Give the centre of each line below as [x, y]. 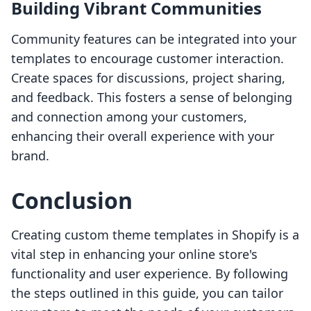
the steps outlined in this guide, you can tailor [147, 293]
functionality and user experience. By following [150, 274]
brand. [30, 156]
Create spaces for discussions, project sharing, [148, 78]
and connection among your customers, [129, 117]
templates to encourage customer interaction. [148, 59]
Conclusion [72, 201]
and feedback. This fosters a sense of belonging [152, 98]
